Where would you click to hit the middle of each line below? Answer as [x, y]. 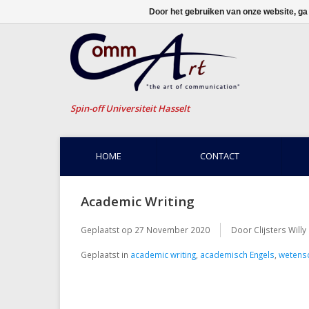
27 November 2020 [172, 230]
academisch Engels [237, 255]
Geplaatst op [108, 230]
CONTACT [219, 156]
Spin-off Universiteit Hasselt [130, 108]
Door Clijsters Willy [269, 230]
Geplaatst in [106, 255]
